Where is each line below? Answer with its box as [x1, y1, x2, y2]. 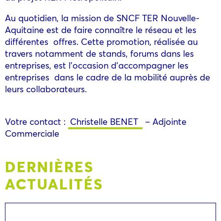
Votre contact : [5, 115, 68, 127]
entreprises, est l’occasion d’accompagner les [5, 59, 188, 71]
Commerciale [5, 127, 59, 139]
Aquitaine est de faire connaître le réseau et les [5, 23, 196, 36]
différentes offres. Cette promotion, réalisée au [5, 35, 198, 47]
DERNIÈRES [5, 156, 94, 176]
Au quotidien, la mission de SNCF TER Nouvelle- [5, 11, 199, 24]
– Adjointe [143, 115, 186, 127]
